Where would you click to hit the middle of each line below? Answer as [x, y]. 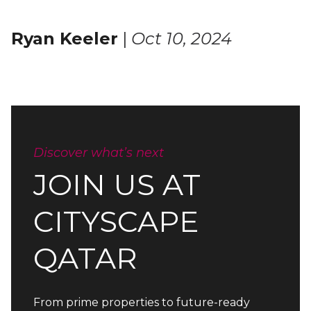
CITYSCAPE [116, 221]
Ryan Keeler [65, 39]
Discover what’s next [99, 153]
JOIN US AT [117, 185]
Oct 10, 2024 [182, 39]
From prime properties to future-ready [142, 302]
